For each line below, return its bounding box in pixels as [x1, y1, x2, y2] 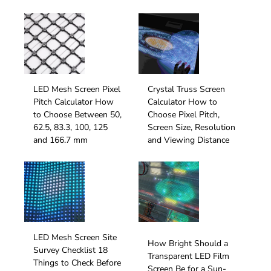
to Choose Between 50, [33, 108, 122, 120]
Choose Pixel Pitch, [148, 108, 220, 120]
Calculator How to [148, 96, 217, 108]
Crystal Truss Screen [148, 83, 225, 95]
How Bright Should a [148, 238, 228, 250]
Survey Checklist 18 [33, 244, 108, 256]
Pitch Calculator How [33, 96, 114, 108]
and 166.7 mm [33, 134, 88, 146]
